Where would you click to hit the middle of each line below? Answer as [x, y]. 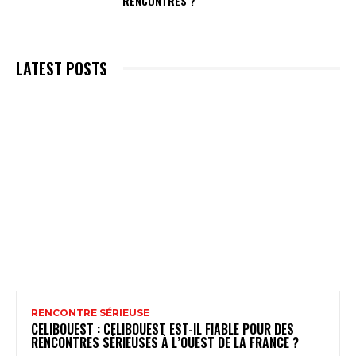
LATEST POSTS [62, 68]
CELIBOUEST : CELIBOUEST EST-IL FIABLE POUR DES [163, 329]
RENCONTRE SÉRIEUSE [90, 312]
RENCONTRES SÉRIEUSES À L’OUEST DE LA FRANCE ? [165, 342]
